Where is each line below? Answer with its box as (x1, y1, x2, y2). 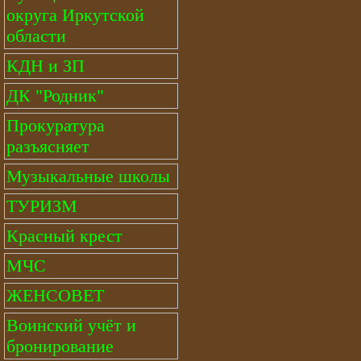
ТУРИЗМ (6, 196, 77, 216)
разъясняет (6, 136, 89, 156)
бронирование (6, 336, 114, 356)
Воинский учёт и (6, 315, 136, 335)
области (6, 26, 66, 46)
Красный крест (6, 226, 122, 246)
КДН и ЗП (6, 56, 85, 76)
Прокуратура (6, 115, 105, 135)
